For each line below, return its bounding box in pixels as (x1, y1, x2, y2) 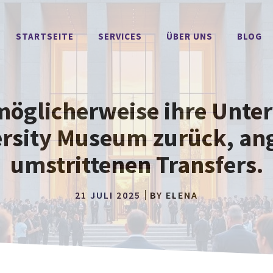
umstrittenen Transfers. (10, 149, 263, 180)
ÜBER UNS (166, 30, 213, 42)
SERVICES (97, 30, 142, 42)
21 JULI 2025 (75, 189, 141, 201)
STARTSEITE (15, 30, 74, 42)
